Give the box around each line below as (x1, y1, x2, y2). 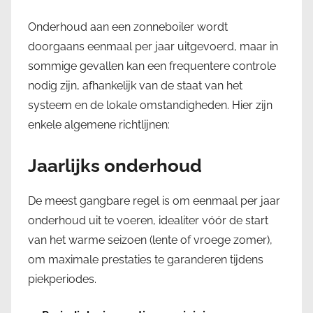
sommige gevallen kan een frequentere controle (28, 59, 276, 73)
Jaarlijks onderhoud (28, 154, 202, 176)
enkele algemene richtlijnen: (28, 117, 170, 131)
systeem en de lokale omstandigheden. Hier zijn (28, 98, 272, 112)
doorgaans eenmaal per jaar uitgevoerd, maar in (28, 39, 278, 53)
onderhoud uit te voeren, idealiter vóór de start (28, 214, 268, 228)
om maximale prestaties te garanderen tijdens (28, 253, 263, 267)
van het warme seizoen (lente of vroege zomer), (28, 233, 272, 247)
